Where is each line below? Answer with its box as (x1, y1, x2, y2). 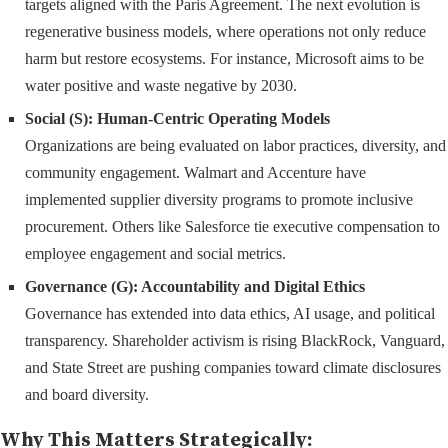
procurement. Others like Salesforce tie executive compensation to (25, 218, 440, 236)
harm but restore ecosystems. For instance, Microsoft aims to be (25, 50, 424, 68)
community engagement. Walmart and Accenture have (25, 164, 366, 182)
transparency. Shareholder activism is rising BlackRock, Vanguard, (25, 332, 445, 350)
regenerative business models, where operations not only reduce (25, 23, 426, 41)
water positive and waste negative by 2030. (25, 77, 297, 95)
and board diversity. (25, 386, 149, 404)
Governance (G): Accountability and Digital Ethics (25, 278, 365, 296)
